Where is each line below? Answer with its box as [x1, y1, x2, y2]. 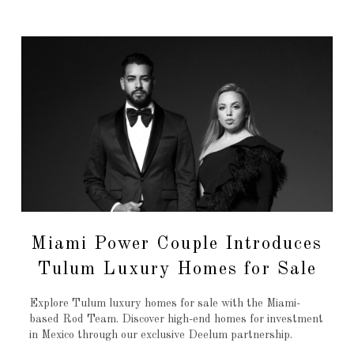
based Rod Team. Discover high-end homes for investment [28, 314, 323, 326]
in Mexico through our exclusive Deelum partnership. [28, 330, 292, 341]
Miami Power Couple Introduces [31, 235, 323, 254]
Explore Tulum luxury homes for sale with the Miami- [28, 298, 300, 310]
